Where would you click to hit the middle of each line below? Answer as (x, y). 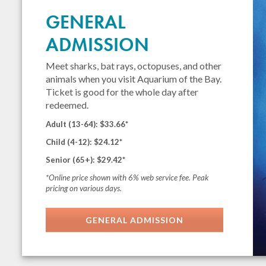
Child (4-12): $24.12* (84, 142)
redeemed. (67, 105)
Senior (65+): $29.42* (86, 160)
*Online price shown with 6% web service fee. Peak (127, 178)
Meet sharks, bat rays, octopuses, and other (134, 66)
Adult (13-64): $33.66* (87, 124)
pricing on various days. (84, 188)
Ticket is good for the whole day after (122, 92)
